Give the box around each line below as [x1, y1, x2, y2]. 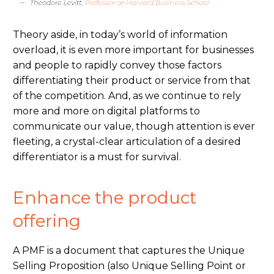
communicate [13, 120, 81, 132]
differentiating [13, 74, 83, 86]
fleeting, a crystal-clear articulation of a [13, 135, 205, 147]
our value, [84, 120, 136, 132]
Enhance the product [13, 187, 196, 208]
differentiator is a [13, 150, 97, 163]
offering [13, 210, 83, 231]
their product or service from [83, 74, 230, 86]
